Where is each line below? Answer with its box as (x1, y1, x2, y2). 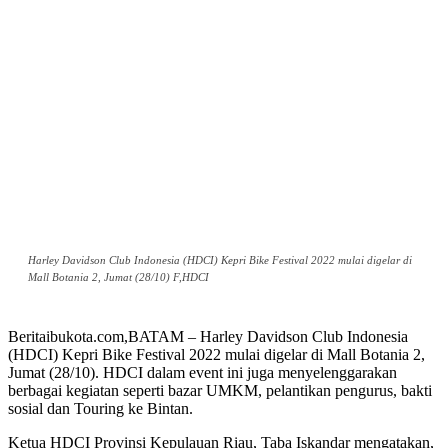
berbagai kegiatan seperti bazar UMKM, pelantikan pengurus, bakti (8, 382, 432, 400)
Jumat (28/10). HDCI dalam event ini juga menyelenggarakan (8, 364, 397, 382)
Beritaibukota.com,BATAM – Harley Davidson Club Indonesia (8, 328, 408, 346)
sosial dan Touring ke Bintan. (8, 400, 193, 418)
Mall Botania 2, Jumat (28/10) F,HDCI (28, 271, 209, 284)
